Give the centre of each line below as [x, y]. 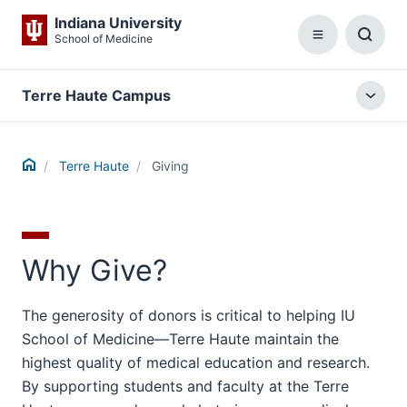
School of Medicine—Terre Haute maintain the [180, 339]
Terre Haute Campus [96, 95]
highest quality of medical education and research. [196, 362]
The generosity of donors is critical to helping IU [189, 315]
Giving [170, 166]
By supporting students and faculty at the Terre [185, 386]
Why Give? [94, 270]
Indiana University [118, 23]
